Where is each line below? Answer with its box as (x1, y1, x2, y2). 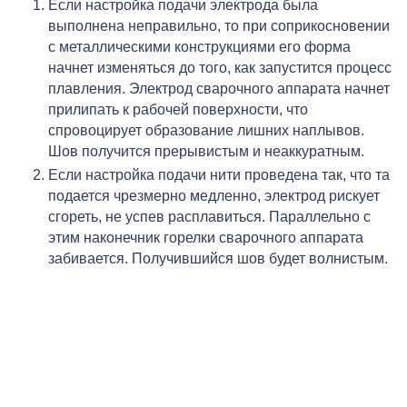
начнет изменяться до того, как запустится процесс (48, 60, 392, 76)
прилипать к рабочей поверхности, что (48, 102, 308, 118)
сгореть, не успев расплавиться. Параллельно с (48, 209, 371, 225)
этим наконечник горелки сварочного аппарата (48, 230, 363, 246)
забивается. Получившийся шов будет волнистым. (48, 251, 388, 267)
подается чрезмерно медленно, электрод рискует (48, 188, 380, 204)
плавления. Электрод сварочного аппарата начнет (48, 81, 390, 97)
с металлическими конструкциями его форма (48, 39, 351, 55)
